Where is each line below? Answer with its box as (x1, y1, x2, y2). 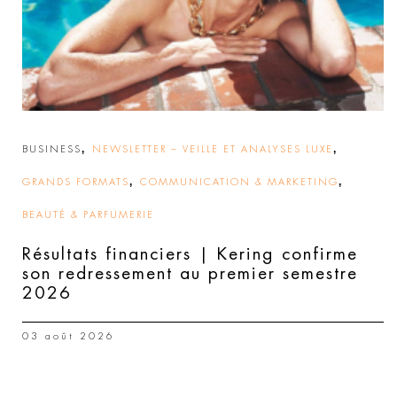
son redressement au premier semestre (22, 264, 358, 282)
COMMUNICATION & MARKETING (140, 176, 339, 187)
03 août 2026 (22, 331, 115, 341)
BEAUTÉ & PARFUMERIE (22, 209, 154, 220)
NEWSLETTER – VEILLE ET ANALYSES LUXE (92, 144, 333, 154)
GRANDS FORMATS (22, 176, 129, 187)
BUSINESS (22, 144, 82, 154)
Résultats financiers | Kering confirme (22, 245, 358, 262)
